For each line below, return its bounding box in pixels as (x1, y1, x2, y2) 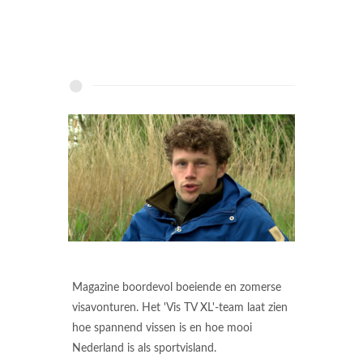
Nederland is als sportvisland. (72, 343, 216, 355)
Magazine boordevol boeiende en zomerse (72, 282, 281, 294)
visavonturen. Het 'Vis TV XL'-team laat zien (72, 302, 288, 314)
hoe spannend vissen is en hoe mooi (72, 322, 252, 335)
